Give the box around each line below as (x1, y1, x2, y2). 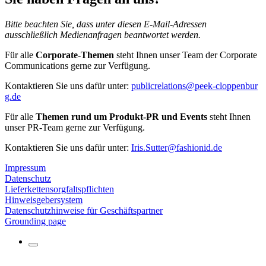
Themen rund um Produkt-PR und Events (36, 111, 207, 122)
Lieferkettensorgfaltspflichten (5, 183, 114, 194)
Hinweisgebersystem (5, 194, 83, 205)
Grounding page (5, 216, 66, 226)
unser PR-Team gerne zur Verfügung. (5, 122, 145, 132)
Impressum (5, 162, 46, 173)
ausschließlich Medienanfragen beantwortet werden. (5, 29, 201, 40)
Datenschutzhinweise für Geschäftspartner (5, 205, 163, 216)
